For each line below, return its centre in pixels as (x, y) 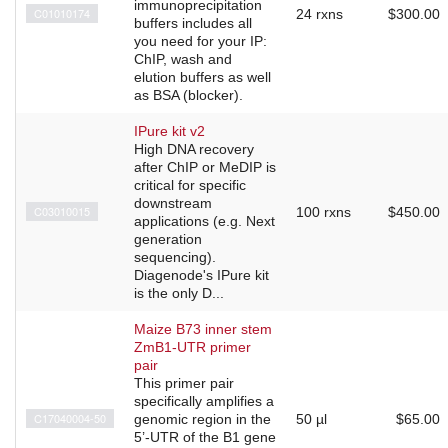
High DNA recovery (194, 149)
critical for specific (190, 185)
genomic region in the (202, 419)
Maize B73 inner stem (203, 329)
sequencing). (175, 257)
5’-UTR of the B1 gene (205, 437)
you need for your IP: (200, 41)
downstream (173, 203)
